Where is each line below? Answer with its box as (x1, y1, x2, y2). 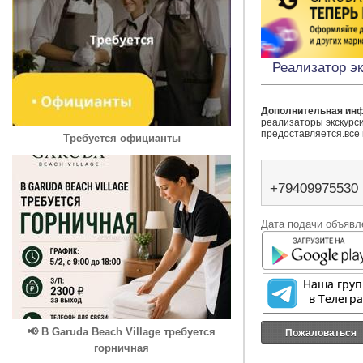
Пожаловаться (285, 327, 357, 338)
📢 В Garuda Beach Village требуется (28, 326, 216, 338)
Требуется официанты (62, 132, 181, 144)
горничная (94, 342, 149, 354)
